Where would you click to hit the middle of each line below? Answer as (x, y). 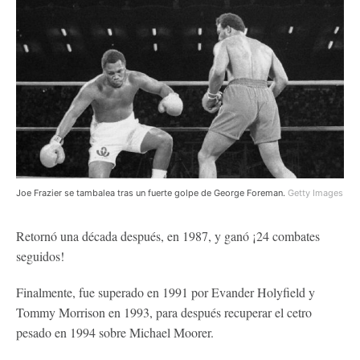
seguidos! (40, 256)
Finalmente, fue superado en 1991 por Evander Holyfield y (166, 292)
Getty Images (315, 192)
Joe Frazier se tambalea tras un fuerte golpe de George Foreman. (152, 192)
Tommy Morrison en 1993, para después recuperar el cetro (164, 312)
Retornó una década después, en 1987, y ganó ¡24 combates (168, 235)
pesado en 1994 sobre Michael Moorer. (115, 332)
